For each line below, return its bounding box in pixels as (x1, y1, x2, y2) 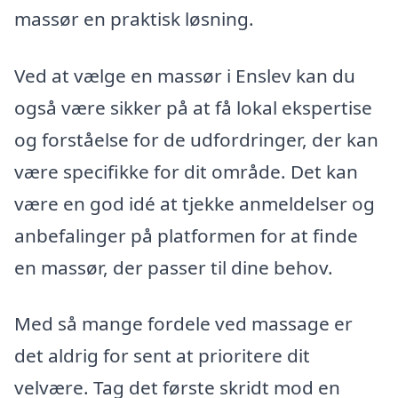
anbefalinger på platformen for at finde (14, 222, 358, 248)
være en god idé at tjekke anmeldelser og (14, 190, 375, 216)
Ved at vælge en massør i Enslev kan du (14, 62, 355, 88)
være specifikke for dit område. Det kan (14, 158, 358, 184)
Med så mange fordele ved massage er (14, 311, 353, 337)
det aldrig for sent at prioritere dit (14, 343, 310, 369)
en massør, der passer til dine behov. (14, 254, 333, 280)
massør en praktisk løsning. (14, 5, 254, 31)
